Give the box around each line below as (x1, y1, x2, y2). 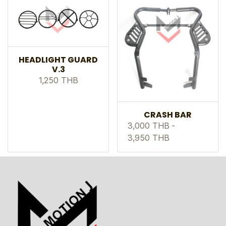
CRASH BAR (144, 109, 192, 121)
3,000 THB (128, 121, 169, 131)
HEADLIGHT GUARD (19, 54, 98, 66)
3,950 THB (128, 133, 169, 143)
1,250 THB (38, 75, 78, 86)
